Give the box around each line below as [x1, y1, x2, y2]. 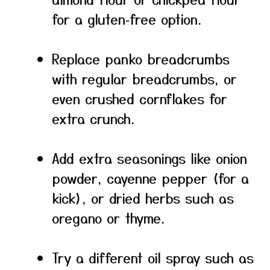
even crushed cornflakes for [52, 89, 227, 108]
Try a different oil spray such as [52, 248, 254, 267]
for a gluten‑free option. [52, 9, 201, 28]
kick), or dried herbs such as [52, 188, 234, 207]
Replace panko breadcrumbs [52, 49, 230, 68]
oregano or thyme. [52, 208, 165, 227]
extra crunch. [52, 108, 134, 128]
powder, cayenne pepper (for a [52, 168, 249, 187]
